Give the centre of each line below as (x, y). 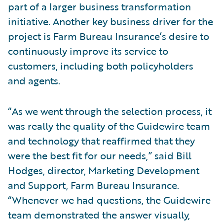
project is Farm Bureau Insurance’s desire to (109, 36)
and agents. (34, 80)
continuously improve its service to (88, 51)
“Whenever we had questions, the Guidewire (109, 200)
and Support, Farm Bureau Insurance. (93, 185)
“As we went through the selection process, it (110, 111)
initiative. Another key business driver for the (110, 21)
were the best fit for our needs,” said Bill (100, 155)
